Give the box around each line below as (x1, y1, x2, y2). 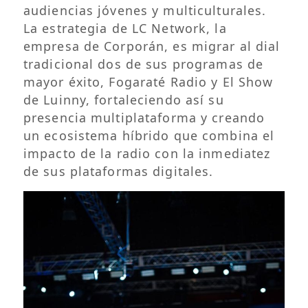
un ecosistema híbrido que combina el (23, 126, 275, 144)
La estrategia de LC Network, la (23, 19, 227, 36)
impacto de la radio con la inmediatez (23, 144, 271, 162)
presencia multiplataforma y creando (23, 109, 265, 126)
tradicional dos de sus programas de (23, 55, 264, 72)
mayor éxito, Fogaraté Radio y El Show (23, 73, 274, 90)
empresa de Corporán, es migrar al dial (23, 37, 280, 54)
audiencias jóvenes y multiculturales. (23, 1, 267, 19)
